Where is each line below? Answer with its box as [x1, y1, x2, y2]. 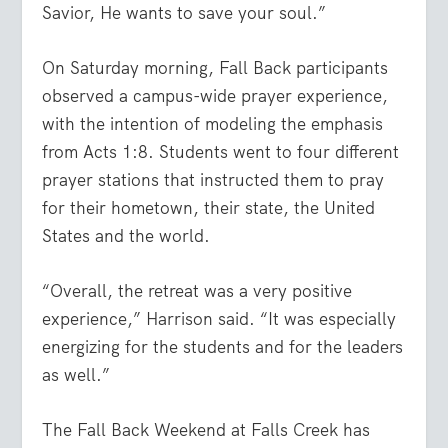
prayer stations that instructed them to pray [42, 168, 385, 191]
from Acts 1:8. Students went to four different [42, 140, 400, 163]
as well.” [42, 364, 111, 387]
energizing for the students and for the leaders [42, 336, 404, 359]
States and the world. [42, 224, 211, 247]
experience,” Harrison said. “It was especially [42, 308, 397, 331]
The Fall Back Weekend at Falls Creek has [42, 419, 371, 442]
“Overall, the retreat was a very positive [42, 280, 353, 303]
